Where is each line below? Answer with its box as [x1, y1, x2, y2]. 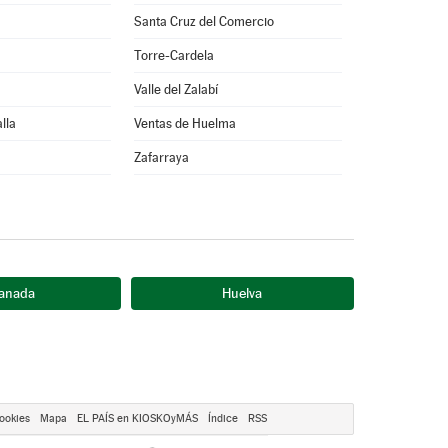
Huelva [222, 285, 262, 301]
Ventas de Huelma [133, 116, 236, 131]
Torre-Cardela [133, 48, 214, 63]
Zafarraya [133, 150, 189, 165]
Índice [208, 412, 238, 425]
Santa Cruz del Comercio [133, 14, 274, 29]
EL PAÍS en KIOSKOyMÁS [77, 412, 198, 425]
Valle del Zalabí [133, 82, 218, 97]
